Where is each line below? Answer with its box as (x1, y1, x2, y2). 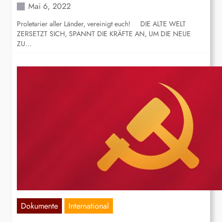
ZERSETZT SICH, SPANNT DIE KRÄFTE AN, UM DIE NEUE (17, 29, 191, 39)
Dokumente (21, 200, 58, 212)
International (68, 200, 109, 212)
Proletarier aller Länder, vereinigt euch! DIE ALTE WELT (17, 19, 186, 29)
